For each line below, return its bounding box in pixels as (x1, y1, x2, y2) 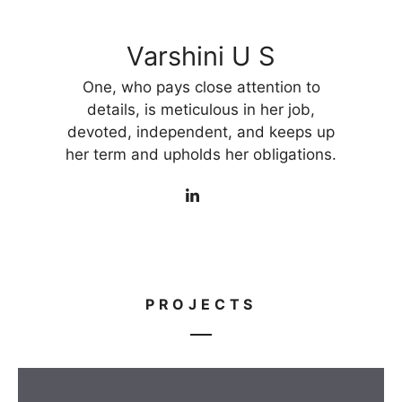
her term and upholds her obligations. (66, 144, 336, 163)
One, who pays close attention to (82, 77, 320, 96)
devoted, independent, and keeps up (67, 122, 335, 141)
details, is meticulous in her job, (87, 100, 315, 118)
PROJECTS (144, 295, 258, 314)
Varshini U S (127, 39, 275, 72)
